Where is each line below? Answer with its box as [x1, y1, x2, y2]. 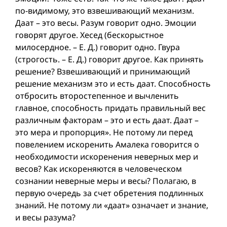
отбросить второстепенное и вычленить [15, 90, 179, 101]
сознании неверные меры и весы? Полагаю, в [15, 175, 196, 186]
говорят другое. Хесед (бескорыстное [15, 29, 164, 41]
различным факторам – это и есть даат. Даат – [15, 114, 199, 126]
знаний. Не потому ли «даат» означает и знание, [15, 199, 208, 211]
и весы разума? [15, 211, 75, 223]
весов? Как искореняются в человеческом [15, 163, 182, 174]
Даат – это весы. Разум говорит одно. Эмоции [15, 17, 196, 28]
